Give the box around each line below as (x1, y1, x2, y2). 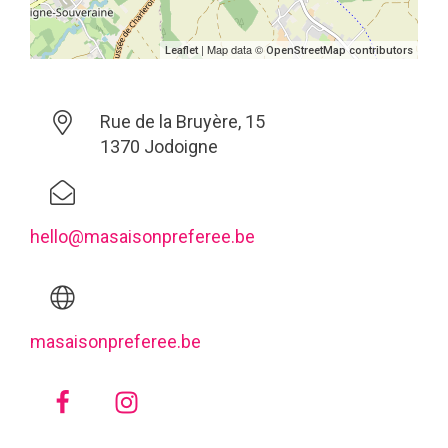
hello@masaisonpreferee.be (30, 226, 255, 247)
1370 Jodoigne (99, 136, 218, 157)
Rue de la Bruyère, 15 (99, 111, 265, 132)
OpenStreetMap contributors (266, 44, 413, 57)
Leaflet (165, 44, 198, 57)
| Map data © (198, 41, 266, 57)
